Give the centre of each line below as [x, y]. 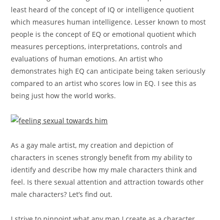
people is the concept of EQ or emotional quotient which [104, 34]
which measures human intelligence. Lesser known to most [109, 22]
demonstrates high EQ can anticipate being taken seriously [108, 71]
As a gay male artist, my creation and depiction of [92, 145]
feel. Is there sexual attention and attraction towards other [108, 182]
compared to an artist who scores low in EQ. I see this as [104, 83]
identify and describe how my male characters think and [104, 170]
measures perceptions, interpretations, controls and [97, 46]
